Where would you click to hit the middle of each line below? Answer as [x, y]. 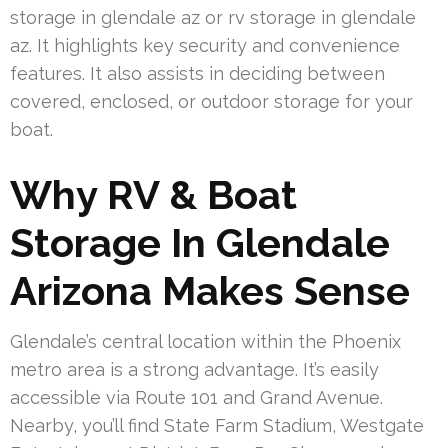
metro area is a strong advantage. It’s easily [194, 369]
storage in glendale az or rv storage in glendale [213, 17]
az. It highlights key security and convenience [205, 45]
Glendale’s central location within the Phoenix [205, 341]
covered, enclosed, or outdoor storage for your [211, 101]
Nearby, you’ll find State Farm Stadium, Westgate [217, 425]
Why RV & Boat [153, 194]
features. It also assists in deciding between [197, 73]
